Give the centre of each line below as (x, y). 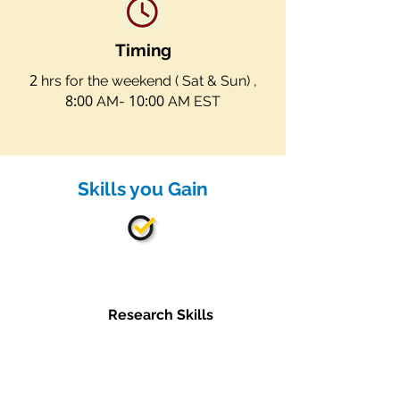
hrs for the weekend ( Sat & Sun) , (147, 81)
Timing (143, 50)
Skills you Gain (143, 189)
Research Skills (161, 315)
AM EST (192, 101)
